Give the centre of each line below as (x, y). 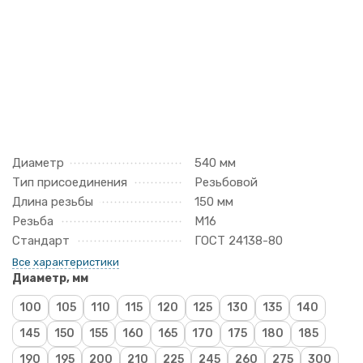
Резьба (33, 221)
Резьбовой (226, 182)
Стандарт (41, 241)
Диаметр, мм (50, 278)
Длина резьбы (53, 202)
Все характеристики (66, 262)
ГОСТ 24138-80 (239, 241)
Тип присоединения (70, 182)
